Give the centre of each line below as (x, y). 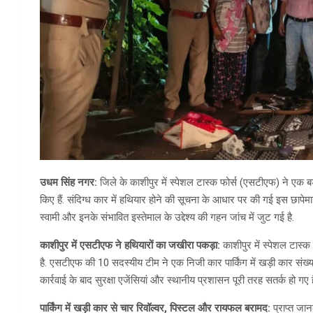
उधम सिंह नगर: (68, 183)
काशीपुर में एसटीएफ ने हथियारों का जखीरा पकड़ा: (130, 246)
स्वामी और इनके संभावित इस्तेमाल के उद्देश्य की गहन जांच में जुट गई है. (167, 218)
